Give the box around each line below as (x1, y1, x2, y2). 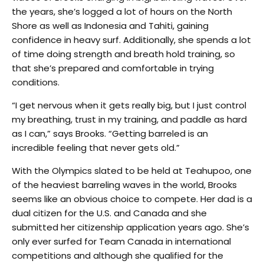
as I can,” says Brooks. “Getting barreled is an (12, 127, 208, 140)
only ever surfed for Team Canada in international (12, 235, 231, 247)
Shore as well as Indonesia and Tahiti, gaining (12, 19, 209, 32)
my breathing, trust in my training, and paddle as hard (12, 113, 247, 126)
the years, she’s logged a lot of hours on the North (12, 5, 232, 18)
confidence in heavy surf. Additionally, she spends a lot (12, 34, 251, 46)
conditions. (12, 76, 60, 88)
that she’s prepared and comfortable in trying (12, 62, 214, 74)
